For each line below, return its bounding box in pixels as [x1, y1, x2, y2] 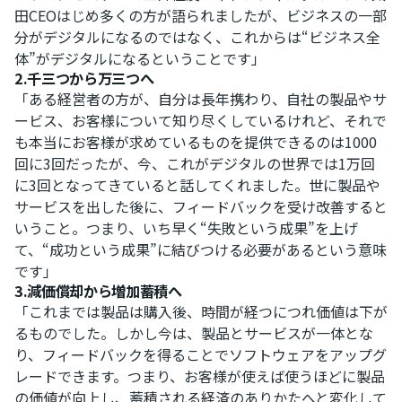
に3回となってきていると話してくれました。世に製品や [14, 173, 380, 196]
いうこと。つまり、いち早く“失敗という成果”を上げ [14, 216, 358, 239]
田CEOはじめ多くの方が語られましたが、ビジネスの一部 [14, 4, 387, 26]
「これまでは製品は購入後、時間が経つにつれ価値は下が [14, 300, 388, 322]
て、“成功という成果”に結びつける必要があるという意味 [14, 238, 387, 260]
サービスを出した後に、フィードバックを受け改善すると [14, 195, 388, 217]
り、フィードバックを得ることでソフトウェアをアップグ [14, 343, 387, 365]
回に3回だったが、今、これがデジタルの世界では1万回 [14, 152, 375, 174]
